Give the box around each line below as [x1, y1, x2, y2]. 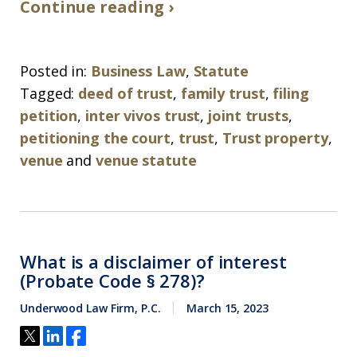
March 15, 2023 [186, 300, 269, 316]
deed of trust [78, 84, 173, 103]
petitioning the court [20, 128, 171, 147]
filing [273, 84, 309, 103]
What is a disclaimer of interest [20, 249, 287, 273]
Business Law [90, 61, 186, 80]
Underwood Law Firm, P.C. [20, 300, 161, 316]
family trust [180, 84, 265, 103]
